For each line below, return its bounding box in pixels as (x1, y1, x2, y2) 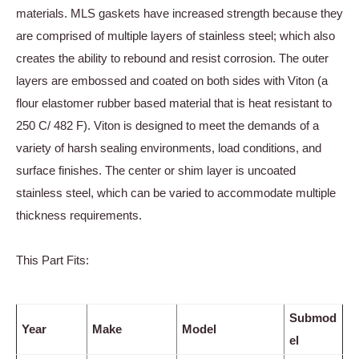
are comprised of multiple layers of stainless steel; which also (16, 28, 335, 42)
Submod (289, 311, 337, 325)
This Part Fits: (16, 252, 89, 267)
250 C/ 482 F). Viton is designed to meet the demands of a (16, 118, 319, 132)
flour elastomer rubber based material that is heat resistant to (16, 95, 332, 110)
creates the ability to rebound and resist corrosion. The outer (16, 50, 329, 65)
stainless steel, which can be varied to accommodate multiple (16, 185, 336, 200)
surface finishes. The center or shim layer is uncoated (16, 163, 296, 177)
